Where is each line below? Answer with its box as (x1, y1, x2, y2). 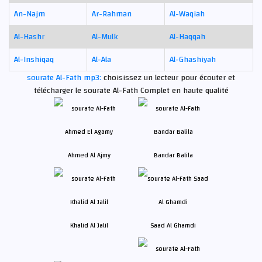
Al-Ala (92, 51, 111, 67)
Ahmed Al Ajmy (67, 149, 111, 161)
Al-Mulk (92, 29, 118, 44)
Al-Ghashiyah (170, 51, 216, 67)
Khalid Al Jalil (70, 219, 108, 232)
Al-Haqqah (170, 29, 205, 44)
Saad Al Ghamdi (150, 219, 196, 232)
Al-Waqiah (170, 6, 205, 22)
